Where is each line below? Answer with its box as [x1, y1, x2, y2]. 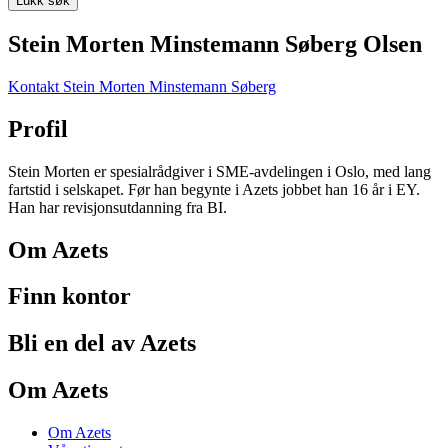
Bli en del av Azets [8, 330, 196, 357]
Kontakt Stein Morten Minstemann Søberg [8, 77, 276, 95]
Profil [8, 115, 68, 142]
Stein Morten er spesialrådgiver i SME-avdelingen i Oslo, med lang [8, 162, 431, 180]
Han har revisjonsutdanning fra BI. [8, 198, 227, 216]
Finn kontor [8, 283, 131, 310]
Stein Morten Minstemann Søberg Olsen [8, 30, 422, 57]
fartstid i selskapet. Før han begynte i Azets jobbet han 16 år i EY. [8, 180, 420, 198]
